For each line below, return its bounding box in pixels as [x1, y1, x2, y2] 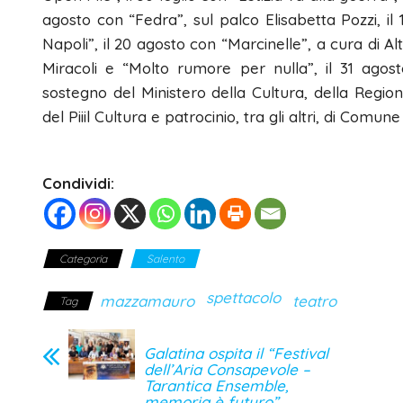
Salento [147, 252, 184, 266]
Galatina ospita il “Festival [144, 344, 328, 363]
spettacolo [206, 288, 281, 308]
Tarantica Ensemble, [144, 376, 289, 396]
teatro [292, 291, 336, 311]
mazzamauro [100, 291, 194, 311]
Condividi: [42, 174, 114, 193]
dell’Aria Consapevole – [144, 360, 310, 380]
